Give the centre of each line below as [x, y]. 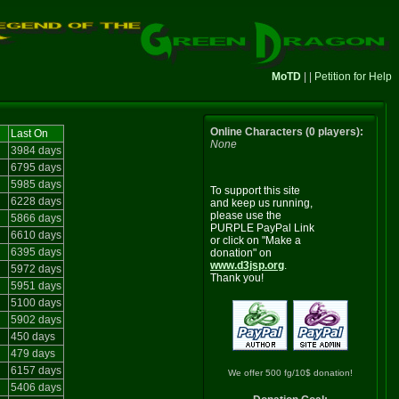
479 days [33, 354]
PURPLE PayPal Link [262, 228]
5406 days [36, 387]
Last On [29, 134]
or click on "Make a [256, 240]
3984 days [36, 151]
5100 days [36, 303]
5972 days [36, 269]
